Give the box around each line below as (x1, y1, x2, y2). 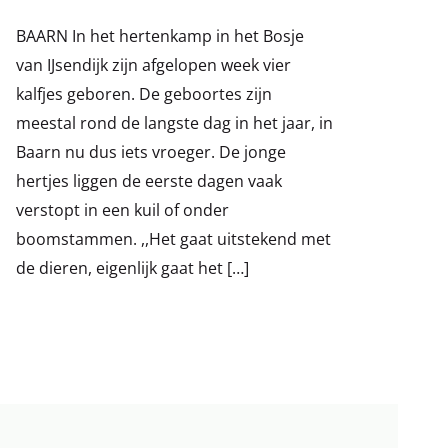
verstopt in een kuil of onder (15, 198, 229, 221)
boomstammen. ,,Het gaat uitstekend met (15, 227, 331, 250)
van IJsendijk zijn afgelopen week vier (15, 53, 291, 76)
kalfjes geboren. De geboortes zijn (15, 82, 272, 105)
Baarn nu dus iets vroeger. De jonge (15, 140, 286, 163)
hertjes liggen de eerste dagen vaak (15, 169, 282, 192)
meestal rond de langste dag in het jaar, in (15, 111, 333, 134)
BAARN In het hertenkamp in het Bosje (15, 24, 304, 47)
